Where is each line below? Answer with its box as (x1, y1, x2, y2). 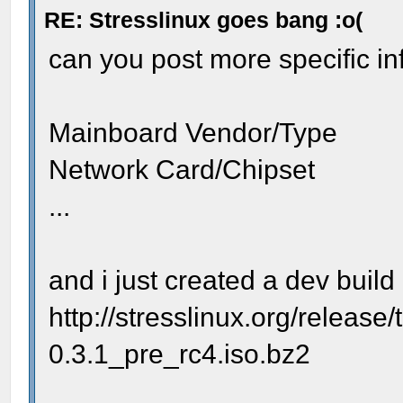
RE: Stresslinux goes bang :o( (44, 6, 363, 32)
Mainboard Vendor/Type (49, 117, 338, 148)
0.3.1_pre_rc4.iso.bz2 (49, 338, 311, 369)
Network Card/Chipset (49, 154, 316, 184)
